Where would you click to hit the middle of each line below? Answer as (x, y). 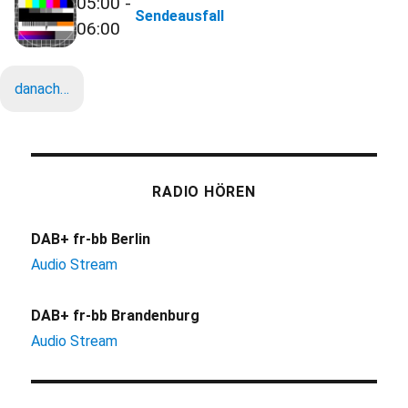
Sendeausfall (180, 15)
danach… (42, 88)
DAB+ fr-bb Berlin (91, 239)
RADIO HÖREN (204, 191)
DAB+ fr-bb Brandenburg (116, 315)
